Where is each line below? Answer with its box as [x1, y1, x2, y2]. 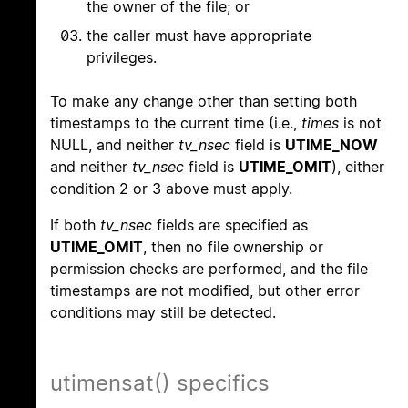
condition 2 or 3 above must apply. [50, 179, 292, 199]
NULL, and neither [50, 136, 178, 155]
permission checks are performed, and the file [50, 260, 368, 279]
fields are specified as [152, 216, 308, 235]
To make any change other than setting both [50, 92, 357, 111]
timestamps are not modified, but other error [50, 281, 360, 301]
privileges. [87, 48, 157, 67]
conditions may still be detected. [50, 303, 276, 322]
